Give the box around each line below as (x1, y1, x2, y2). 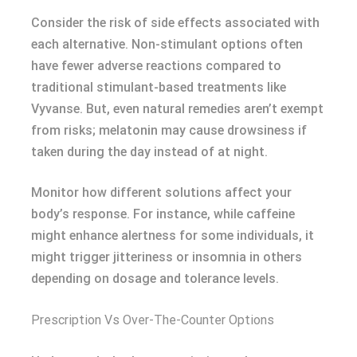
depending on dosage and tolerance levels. (31, 271, 279, 286)
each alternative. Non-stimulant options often (31, 37, 303, 52)
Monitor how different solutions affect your (31, 185, 292, 200)
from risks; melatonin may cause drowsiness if (31, 123, 307, 138)
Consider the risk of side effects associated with (31, 15, 320, 30)
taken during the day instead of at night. (31, 144, 268, 159)
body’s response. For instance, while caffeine (31, 206, 295, 222)
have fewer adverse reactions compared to (31, 58, 281, 73)
